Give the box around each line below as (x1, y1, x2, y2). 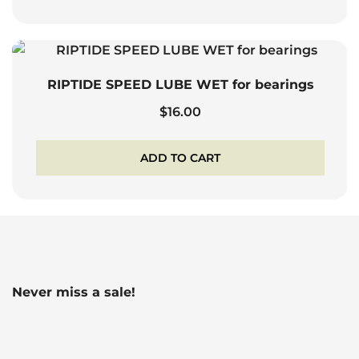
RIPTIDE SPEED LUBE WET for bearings (46, 77, 314, 93)
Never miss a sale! (12, 284, 135, 301)
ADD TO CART (140, 151, 220, 166)
